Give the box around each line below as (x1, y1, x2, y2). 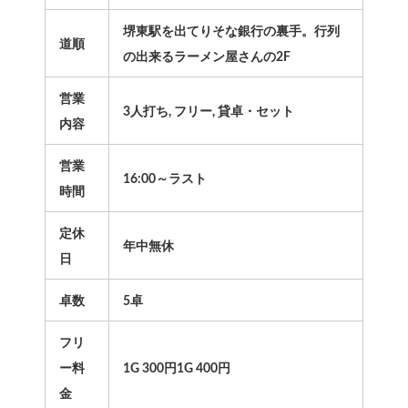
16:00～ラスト (122, 173, 207, 187)
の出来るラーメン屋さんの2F (122, 51, 291, 65)
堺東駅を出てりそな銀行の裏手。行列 (122, 25, 340, 39)
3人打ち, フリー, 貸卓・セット (122, 106, 294, 119)
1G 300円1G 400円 (122, 362, 230, 376)
